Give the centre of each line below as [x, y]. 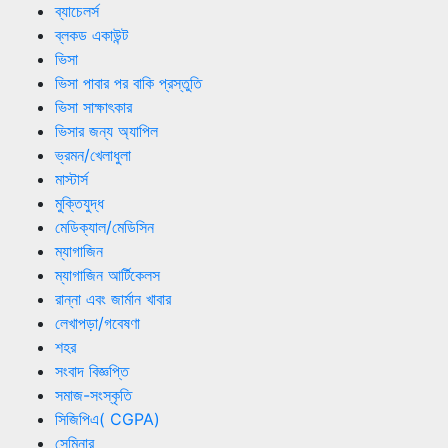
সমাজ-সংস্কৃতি [93, 394]
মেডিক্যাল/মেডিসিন [104, 226]
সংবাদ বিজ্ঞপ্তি [92, 370]
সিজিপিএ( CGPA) [107, 418]
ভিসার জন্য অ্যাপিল [106, 130]
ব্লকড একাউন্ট [91, 34]
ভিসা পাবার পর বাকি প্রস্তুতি [128, 82]
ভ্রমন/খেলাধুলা [93, 154]
